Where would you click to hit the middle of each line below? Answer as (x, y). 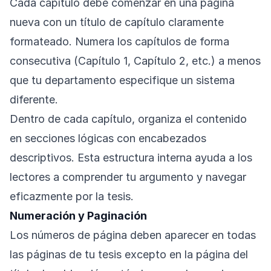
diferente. (34, 100)
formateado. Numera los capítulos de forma (119, 42)
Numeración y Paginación (78, 216)
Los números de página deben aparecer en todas (133, 235)
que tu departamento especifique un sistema (122, 80)
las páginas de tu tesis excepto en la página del (129, 255)
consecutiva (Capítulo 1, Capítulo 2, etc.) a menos (135, 61)
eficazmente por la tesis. (72, 197)
